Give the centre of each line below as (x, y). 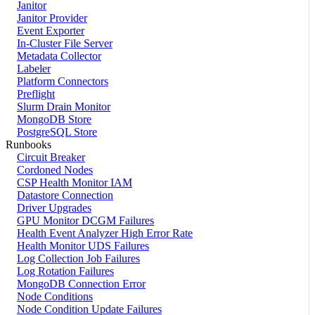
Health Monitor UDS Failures (83, 245)
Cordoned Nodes (55, 169)
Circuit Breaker (51, 157)
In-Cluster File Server (65, 43)
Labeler (34, 68)
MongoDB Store (54, 119)
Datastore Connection (65, 195)
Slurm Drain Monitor (64, 106)
